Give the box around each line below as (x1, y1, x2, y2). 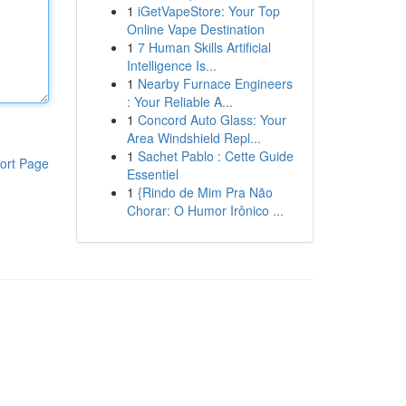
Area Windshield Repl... (126, 129, 261, 147)
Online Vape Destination (126, 20, 265, 38)
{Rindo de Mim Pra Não (137, 183, 273, 201)
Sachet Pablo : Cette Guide (137, 147, 294, 165)
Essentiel (126, 165, 179, 183)
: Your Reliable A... (126, 92, 233, 111)
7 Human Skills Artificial (137, 38, 271, 56)
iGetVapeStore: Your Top (137, 2, 280, 20)
